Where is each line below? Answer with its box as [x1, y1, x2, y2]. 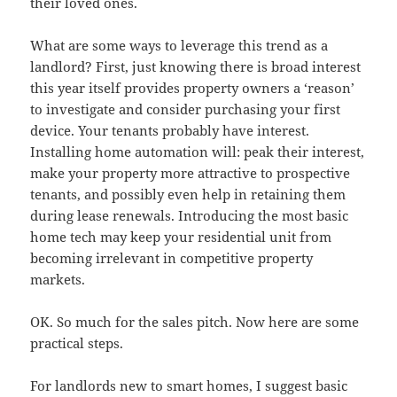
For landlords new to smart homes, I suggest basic [30, 377, 348, 395]
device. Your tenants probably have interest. [30, 121, 310, 140]
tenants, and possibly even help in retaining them [30, 185, 346, 204]
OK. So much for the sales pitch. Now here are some [30, 313, 360, 331]
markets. [30, 270, 86, 289]
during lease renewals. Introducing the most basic [30, 206, 349, 225]
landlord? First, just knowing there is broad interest [30, 58, 362, 76]
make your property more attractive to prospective [30, 164, 351, 183]
